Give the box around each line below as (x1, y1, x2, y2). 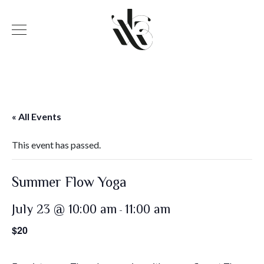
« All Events (12, 111, 61, 122)
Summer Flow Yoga (12, 174, 127, 189)
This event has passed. (12, 139, 101, 150)
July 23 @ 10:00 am (12, 202, 117, 216)
